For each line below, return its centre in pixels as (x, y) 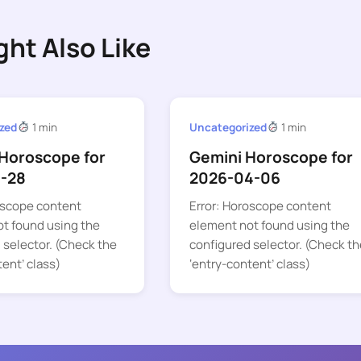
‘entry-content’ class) (249, 264)
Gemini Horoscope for (271, 158)
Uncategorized (228, 127)
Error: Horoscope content (260, 206)
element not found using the (269, 226)
